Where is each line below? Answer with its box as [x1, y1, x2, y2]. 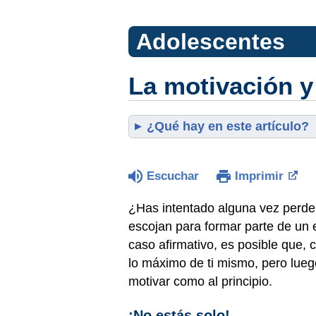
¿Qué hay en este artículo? [147, 119, 309, 133]
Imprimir [235, 169, 284, 183]
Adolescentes [135, 29, 285, 54]
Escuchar [147, 169, 199, 183]
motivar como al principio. [128, 274, 272, 288]
